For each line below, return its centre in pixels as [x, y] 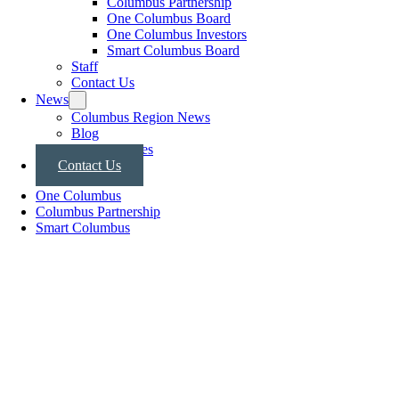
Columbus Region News [141, 117]
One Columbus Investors [177, 34]
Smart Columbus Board [173, 50]
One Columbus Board [169, 18]
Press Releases [112, 149]
